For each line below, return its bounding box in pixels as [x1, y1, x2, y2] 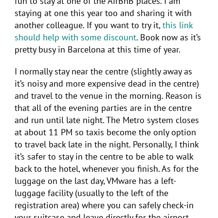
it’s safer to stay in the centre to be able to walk [15, 150, 193, 162]
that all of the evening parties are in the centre [15, 102, 192, 113]
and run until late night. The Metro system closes [15, 114, 199, 126]
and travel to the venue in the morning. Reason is [15, 90, 201, 101]
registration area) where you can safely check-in [15, 199, 194, 211]
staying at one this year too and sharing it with [15, 7, 192, 18]
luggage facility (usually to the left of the [15, 187, 168, 199]
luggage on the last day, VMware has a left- [15, 175, 176, 186]
